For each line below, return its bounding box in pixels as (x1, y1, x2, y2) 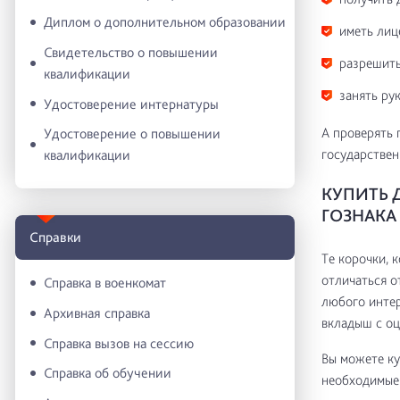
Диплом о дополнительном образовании (44, 13, 286, 31)
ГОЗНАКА (321, 204, 396, 226)
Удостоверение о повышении (44, 125, 221, 143)
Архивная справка (44, 304, 150, 322)
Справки (29, 228, 81, 246)
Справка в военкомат (44, 274, 166, 292)
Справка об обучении (44, 364, 171, 382)
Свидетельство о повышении (44, 44, 218, 62)
